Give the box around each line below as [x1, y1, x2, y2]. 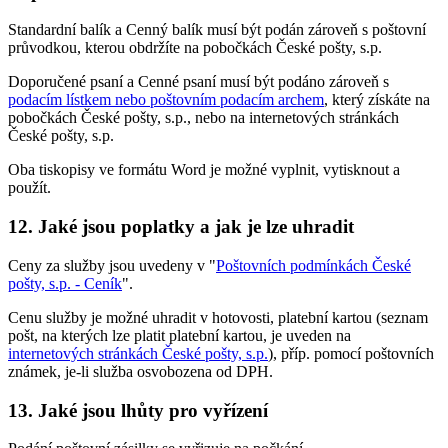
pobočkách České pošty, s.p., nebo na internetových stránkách [8, 109, 399, 127]
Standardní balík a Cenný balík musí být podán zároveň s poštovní [8, 21, 426, 39]
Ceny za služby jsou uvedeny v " [8, 256, 216, 274]
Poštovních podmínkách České [216, 256, 411, 274]
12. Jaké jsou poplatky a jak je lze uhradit [8, 216, 354, 238]
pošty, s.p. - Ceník [8, 274, 122, 292]
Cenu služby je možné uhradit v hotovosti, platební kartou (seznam [8, 308, 428, 326]
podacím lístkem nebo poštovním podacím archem [8, 91, 324, 109]
